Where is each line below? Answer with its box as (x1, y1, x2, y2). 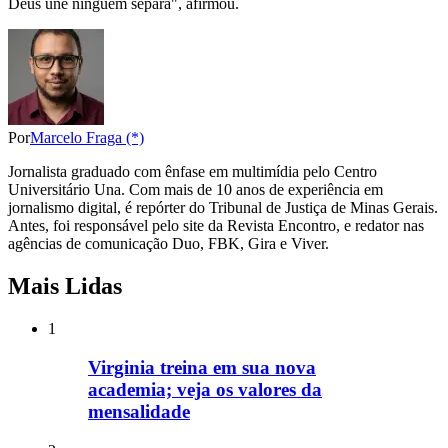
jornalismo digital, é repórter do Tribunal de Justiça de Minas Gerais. (8, 199, 438, 217)
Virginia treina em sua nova (88, 356, 316, 378)
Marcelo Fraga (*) (30, 129, 144, 147)
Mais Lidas (8, 273, 122, 300)
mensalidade (88, 400, 190, 422)
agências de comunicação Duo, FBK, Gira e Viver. (8, 235, 329, 253)
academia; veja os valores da (88, 378, 322, 400)
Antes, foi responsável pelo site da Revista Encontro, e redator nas (8, 217, 424, 235)
